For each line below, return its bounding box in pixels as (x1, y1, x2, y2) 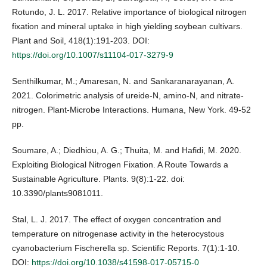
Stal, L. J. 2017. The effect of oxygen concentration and (12, 215, 221, 225)
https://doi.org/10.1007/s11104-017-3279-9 (12, 50, 173, 60)
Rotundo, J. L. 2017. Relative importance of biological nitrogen (12, 7, 247, 17)
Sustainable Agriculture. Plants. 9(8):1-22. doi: (12, 174, 185, 184)
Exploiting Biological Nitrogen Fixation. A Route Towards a (12, 160, 228, 170)
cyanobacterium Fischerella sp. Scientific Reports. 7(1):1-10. (12, 243, 240, 253)
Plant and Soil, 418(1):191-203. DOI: (12, 36, 150, 46)
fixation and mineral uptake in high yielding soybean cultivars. (12, 21, 243, 32)
